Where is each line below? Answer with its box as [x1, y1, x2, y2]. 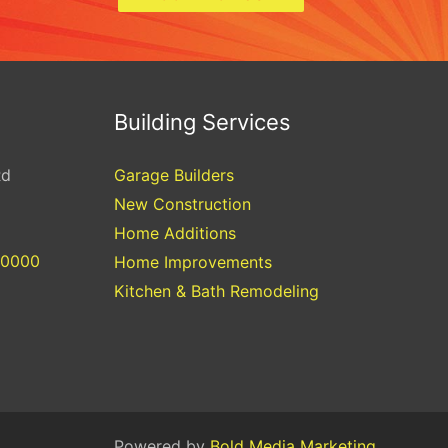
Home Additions [113, 222, 236, 243]
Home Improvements [113, 251, 272, 272]
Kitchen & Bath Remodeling [113, 280, 319, 301]
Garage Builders [113, 164, 234, 185]
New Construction [113, 193, 251, 214]
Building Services [113, 108, 291, 135]
